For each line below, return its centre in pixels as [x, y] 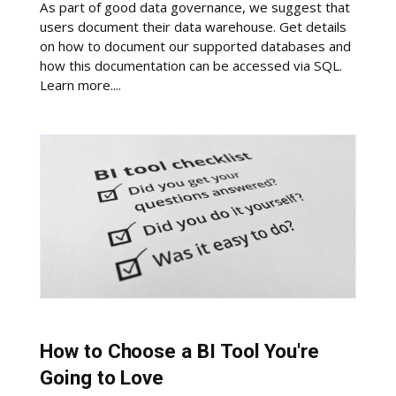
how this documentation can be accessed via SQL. [191, 66]
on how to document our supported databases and [196, 46]
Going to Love [102, 377]
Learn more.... [81, 85]
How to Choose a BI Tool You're [180, 351]
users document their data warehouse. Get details [194, 27]
